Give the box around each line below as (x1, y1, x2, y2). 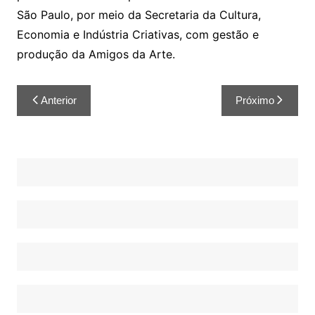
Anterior (40, 94, 77, 107)
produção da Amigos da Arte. (16, 47, 175, 62)
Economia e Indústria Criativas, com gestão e (16, 27, 259, 42)
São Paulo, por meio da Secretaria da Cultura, (16, 8, 261, 22)
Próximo (236, 94, 275, 107)
